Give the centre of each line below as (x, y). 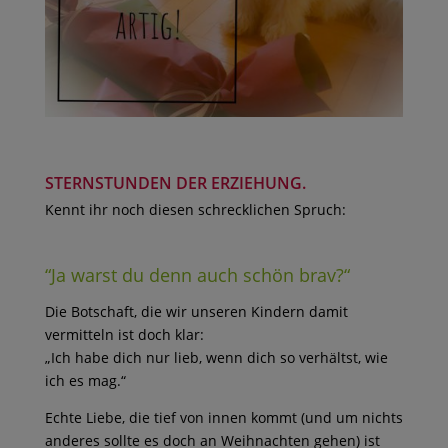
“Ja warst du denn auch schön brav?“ (197, 275)
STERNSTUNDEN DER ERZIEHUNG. (175, 183)
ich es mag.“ (85, 381)
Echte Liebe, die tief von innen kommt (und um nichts (223, 418)
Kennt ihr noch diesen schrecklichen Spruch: (195, 210)
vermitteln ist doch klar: (124, 335)
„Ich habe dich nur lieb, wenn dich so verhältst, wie (216, 358)
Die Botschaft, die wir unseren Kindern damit (196, 312)
